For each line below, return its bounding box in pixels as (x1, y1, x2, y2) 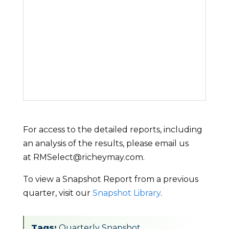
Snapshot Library (92, 188, 161, 198)
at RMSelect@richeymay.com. (22, 152, 145, 162)
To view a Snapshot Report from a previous (22, 174, 198, 184)
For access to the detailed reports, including (22, 124, 202, 134)
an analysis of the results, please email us (22, 138, 189, 148)
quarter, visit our (22, 188, 93, 198)
